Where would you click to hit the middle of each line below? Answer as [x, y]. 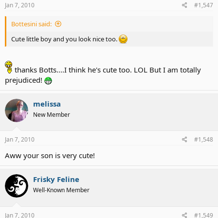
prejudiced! [25, 80]
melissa [47, 103]
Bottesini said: [31, 24]
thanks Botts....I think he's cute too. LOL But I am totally [107, 69]
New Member [52, 114]
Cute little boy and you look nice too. [65, 39]
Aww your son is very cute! [50, 155]
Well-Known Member [61, 190]
